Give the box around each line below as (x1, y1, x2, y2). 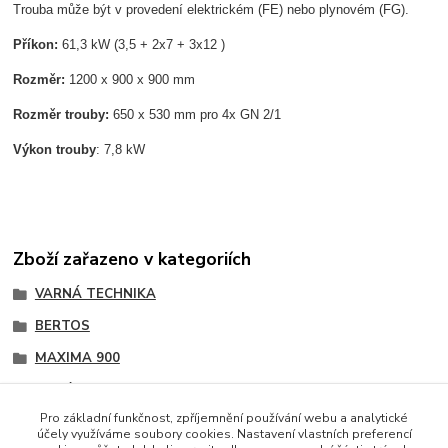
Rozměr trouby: (13, 107, 110, 123)
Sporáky (34, 380, 87, 399)
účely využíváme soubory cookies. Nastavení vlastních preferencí (36, 426, 412, 442)
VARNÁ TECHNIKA (34, 285, 156, 304)
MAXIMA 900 (34, 348, 120, 367)
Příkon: (13, 37, 59, 53)
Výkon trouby (13, 142, 97, 158)
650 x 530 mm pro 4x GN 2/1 (109, 107, 282, 123)
